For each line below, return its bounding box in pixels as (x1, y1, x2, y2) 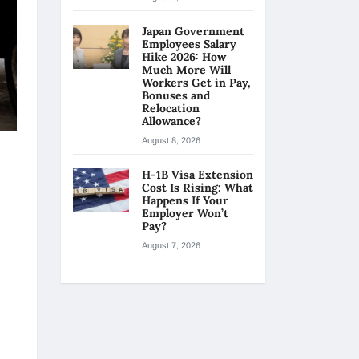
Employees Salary (142, 37, 236, 51)
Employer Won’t (142, 206, 228, 220)
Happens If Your (142, 193, 228, 208)
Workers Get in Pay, (142, 75, 251, 90)
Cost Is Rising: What (142, 180, 253, 195)
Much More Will (142, 63, 231, 77)
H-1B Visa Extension (142, 167, 253, 182)
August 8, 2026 (142, 135, 200, 145)
